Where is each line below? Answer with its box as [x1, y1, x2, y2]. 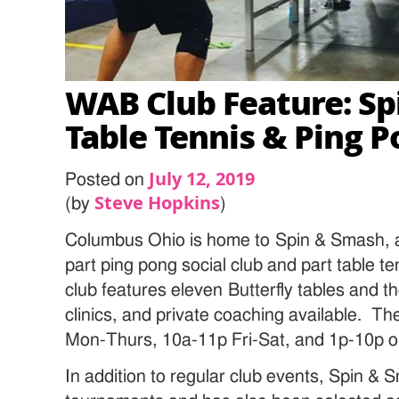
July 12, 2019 [149, 166, 256, 191]
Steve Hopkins [94, 190, 221, 215]
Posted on [65, 170, 150, 189]
